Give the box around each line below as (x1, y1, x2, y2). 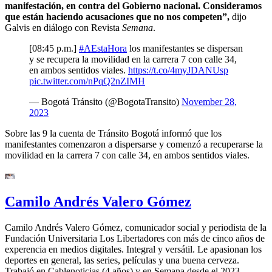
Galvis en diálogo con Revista (5, 22, 122, 33)
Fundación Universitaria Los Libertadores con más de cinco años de (5, 233, 265, 243)
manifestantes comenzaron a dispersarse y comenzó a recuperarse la (5, 138, 263, 149)
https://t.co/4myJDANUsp (128, 64, 228, 75)
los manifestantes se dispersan (127, 42, 243, 53)
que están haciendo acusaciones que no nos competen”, (5, 11, 232, 22)
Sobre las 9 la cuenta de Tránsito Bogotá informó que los (5, 127, 222, 138)
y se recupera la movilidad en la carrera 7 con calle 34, (29, 53, 237, 64)
